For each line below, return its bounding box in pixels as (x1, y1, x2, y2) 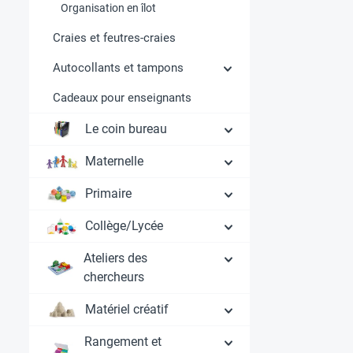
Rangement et (84, 333, 162, 349)
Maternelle (85, 153, 144, 169)
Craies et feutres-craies (53, 30, 176, 45)
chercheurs (84, 269, 145, 284)
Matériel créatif (85, 301, 169, 317)
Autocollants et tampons (53, 60, 184, 75)
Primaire (85, 185, 132, 201)
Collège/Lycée (85, 217, 164, 233)
